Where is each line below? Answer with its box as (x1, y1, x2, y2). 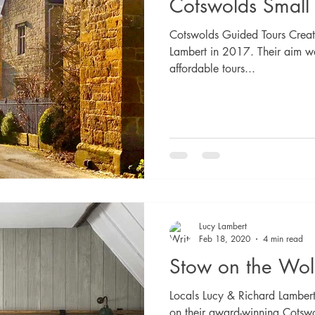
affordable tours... (169, 61, 255, 76)
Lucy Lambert (199, 220, 247, 232)
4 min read (263, 233, 303, 245)
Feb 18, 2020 (199, 233, 250, 245)
